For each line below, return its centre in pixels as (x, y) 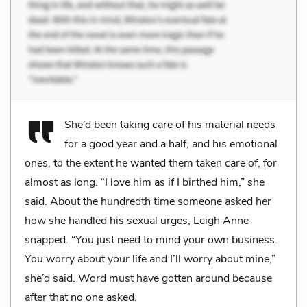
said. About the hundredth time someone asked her (148, 201)
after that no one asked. (81, 297)
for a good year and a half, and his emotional (171, 144)
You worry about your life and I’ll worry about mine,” (150, 259)
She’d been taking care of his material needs (170, 124)
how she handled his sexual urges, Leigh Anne (137, 220)
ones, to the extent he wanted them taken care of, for (151, 163)
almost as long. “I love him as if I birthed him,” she (145, 182)
